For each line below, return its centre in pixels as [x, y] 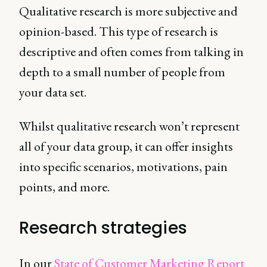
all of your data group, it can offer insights [126, 146]
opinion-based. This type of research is [119, 31]
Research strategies [103, 228]
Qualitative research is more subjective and [128, 11]
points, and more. [64, 187]
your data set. [53, 92]
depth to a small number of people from [122, 72]
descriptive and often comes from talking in [131, 52]
